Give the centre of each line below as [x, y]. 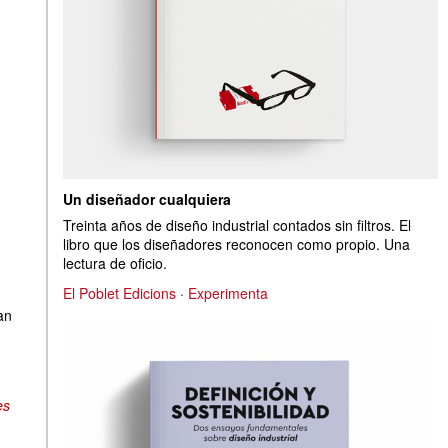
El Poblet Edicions [119, 293]
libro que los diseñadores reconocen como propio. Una [236, 244]
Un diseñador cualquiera [147, 199]
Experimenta [228, 293]
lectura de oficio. [115, 263]
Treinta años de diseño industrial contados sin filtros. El [237, 225]
